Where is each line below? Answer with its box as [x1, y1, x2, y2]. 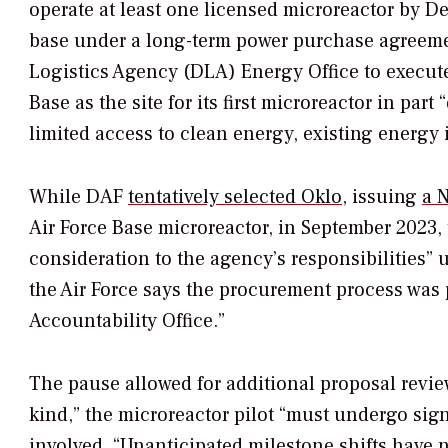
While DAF [29, 183, 128, 210]
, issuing [342, 183, 422, 210]
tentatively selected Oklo [128, 183, 342, 210]
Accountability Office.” [29, 307, 225, 334]
